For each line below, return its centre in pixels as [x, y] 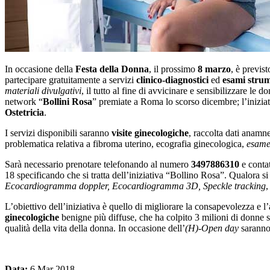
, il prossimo [173, 69]
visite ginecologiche [150, 133]
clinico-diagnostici [172, 80]
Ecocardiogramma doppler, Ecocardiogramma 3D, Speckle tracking [135, 186]
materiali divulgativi [43, 90]
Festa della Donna [112, 69]
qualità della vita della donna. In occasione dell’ [95, 228]
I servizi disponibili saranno [58, 133]
